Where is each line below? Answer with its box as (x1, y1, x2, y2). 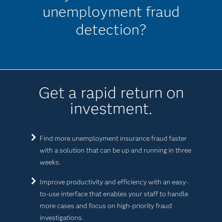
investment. (70, 99, 152, 118)
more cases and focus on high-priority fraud (39, 201, 172, 210)
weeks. (39, 158, 60, 166)
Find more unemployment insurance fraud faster (39, 134, 187, 143)
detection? (76, 20, 146, 39)
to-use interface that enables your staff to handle (39, 189, 188, 198)
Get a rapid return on (38, 83, 184, 102)
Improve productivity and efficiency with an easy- (39, 177, 188, 186)
